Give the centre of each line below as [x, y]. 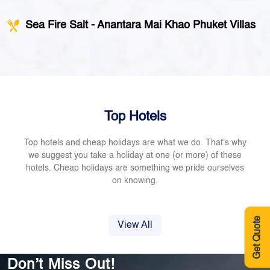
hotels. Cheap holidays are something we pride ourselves [135, 168]
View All [135, 225]
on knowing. [135, 181]
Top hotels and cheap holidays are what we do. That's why [135, 143]
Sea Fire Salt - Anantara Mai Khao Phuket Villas [140, 25]
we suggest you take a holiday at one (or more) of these [135, 155]
